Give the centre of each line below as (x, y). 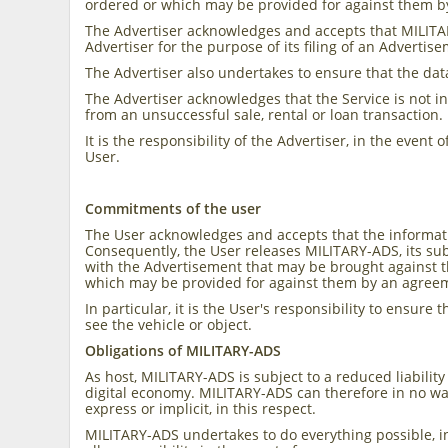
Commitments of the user (173, 208)
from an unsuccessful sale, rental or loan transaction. (264, 114)
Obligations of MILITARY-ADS (183, 350)
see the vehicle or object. (169, 324)
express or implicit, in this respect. (201, 408)
